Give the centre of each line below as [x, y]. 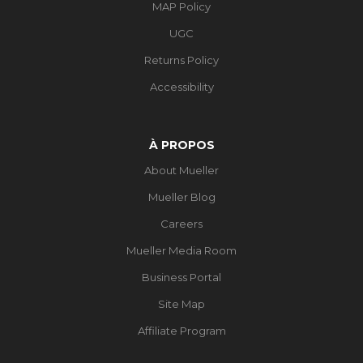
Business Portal [181, 277]
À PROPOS [181, 145]
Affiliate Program [181, 330]
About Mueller [181, 170]
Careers [181, 223]
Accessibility [181, 86]
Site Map [181, 303]
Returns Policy [181, 60]
